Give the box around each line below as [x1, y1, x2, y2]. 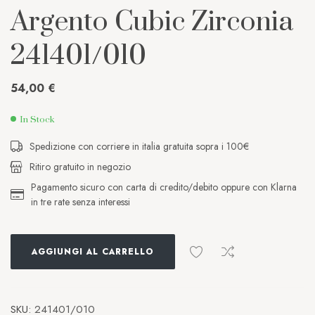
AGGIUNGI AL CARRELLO [32, 245, 154, 259]
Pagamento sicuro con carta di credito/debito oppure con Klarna [31, 180, 297, 195]
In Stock [20, 114, 55, 126]
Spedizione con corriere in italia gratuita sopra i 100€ [30, 139, 249, 154]
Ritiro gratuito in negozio [30, 160, 131, 174]
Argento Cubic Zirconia [11, 5, 293, 40]
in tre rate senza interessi [31, 195, 130, 210]
